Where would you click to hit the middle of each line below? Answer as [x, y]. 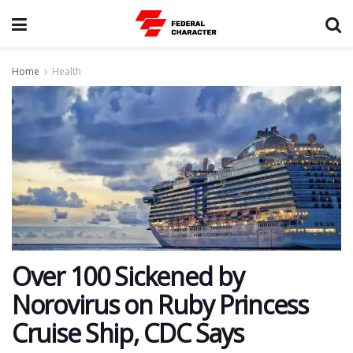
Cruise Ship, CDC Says [128, 333]
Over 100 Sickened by [128, 276]
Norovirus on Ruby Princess [160, 305]
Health [67, 71]
